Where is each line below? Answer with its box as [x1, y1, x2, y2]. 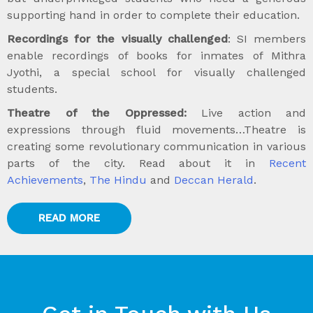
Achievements [7, 173, 83, 187]
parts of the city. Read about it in [7, 156, 269, 170]
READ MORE [38, 212, 100, 225]
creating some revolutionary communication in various [7, 140, 306, 154]
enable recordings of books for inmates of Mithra [7, 49, 306, 63]
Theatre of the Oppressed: [7, 106, 187, 120]
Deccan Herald [174, 173, 254, 187]
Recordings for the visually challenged [7, 32, 228, 46]
